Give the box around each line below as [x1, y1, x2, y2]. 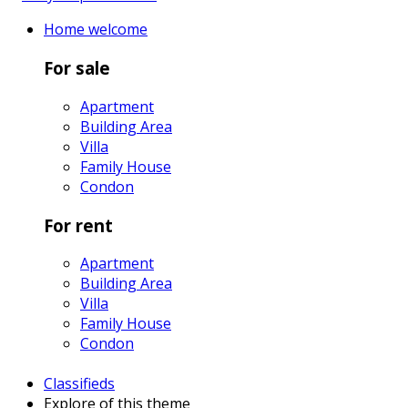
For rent [44, 213, 113, 237]
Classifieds [44, 373, 115, 394]
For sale [44, 56, 110, 80]
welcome [88, 19, 148, 40]
